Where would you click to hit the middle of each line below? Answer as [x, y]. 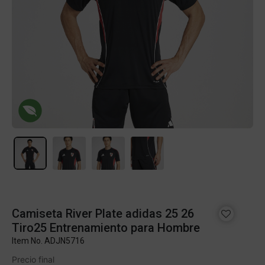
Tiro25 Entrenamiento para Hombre [106, 228]
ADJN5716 [64, 241]
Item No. [28, 241]
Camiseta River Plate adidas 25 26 [103, 214]
